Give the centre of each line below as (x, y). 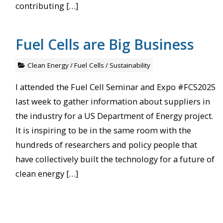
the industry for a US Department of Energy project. (114, 115)
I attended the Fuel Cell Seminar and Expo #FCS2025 (115, 87)
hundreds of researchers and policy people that (106, 144)
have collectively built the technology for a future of (115, 159)
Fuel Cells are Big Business (105, 44)
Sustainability (130, 65)
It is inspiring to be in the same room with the (103, 130)
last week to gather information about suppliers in (112, 101)
